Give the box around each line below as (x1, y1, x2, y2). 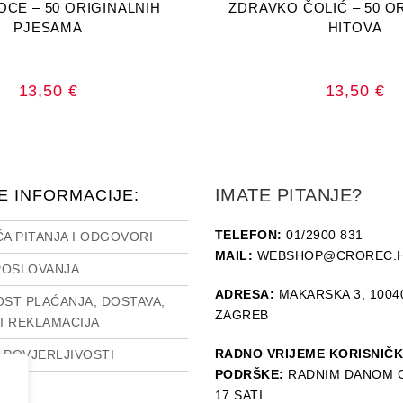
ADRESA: (214, 287, 275, 301)
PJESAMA (13, 19, 83, 35)
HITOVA (327, 19, 382, 35)
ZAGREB (214, 308, 269, 322)
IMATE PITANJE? (214, 185, 363, 205)
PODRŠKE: (214, 367, 284, 381)
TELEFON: (214, 228, 282, 242)
